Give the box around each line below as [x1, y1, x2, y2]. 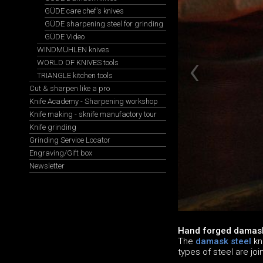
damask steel [195, 236, 251, 247]
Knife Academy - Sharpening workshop [29, 97, 158, 106]
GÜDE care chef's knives [45, 6, 124, 15]
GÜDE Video [45, 32, 85, 41]
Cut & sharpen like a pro [29, 84, 110, 93]
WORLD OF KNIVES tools [37, 58, 119, 67]
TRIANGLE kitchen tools [37, 71, 113, 80]
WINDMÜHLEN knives [37, 45, 109, 54]
